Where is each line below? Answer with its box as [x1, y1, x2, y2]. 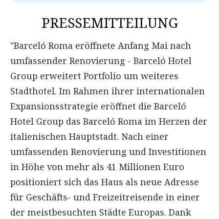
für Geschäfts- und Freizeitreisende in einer [10, 191, 200, 203]
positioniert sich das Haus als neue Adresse [10, 175, 199, 188]
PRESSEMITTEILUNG [41, 13, 178, 32]
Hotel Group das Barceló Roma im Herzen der [10, 115, 207, 127]
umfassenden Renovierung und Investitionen [10, 145, 206, 157]
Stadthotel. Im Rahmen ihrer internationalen [10, 85, 205, 97]
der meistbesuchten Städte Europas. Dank [10, 206, 191, 218]
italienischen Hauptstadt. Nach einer [10, 130, 169, 142]
